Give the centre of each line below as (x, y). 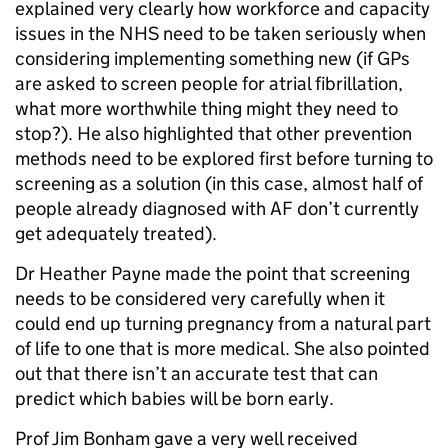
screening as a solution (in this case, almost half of (219, 184)
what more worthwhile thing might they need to (206, 109)
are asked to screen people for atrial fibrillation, (209, 84)
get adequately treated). (116, 234)
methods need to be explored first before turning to (224, 159)
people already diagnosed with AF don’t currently (217, 209)
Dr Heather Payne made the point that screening (212, 274)
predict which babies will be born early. (174, 399)
